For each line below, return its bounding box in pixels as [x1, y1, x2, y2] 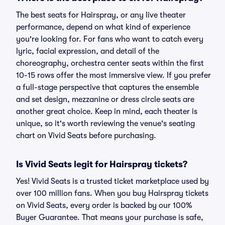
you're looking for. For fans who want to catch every [16, 35, 203, 44]
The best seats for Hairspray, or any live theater [16, 11, 186, 20]
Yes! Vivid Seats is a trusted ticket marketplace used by [16, 177, 209, 186]
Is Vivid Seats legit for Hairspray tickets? [16, 159, 187, 169]
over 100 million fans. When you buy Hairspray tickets [16, 189, 208, 198]
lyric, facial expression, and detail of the [16, 47, 159, 56]
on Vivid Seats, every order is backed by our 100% [16, 201, 192, 210]
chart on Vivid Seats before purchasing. [16, 131, 156, 140]
